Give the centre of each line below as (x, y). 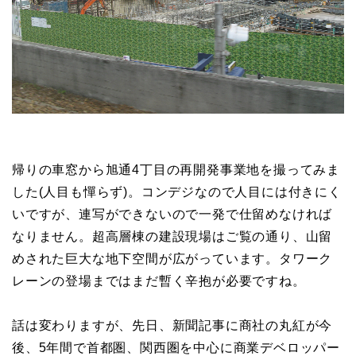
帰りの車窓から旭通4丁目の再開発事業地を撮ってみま (176, 170)
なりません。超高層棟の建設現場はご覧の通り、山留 (172, 237)
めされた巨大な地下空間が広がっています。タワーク (172, 259)
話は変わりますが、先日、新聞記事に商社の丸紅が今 (172, 326)
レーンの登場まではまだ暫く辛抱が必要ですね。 (159, 281)
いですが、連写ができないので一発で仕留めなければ (172, 215)
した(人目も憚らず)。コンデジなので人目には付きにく (177, 192)
